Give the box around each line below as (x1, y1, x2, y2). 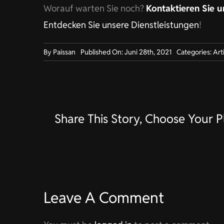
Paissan (52, 47, 75, 56)
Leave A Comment (43, 188, 164, 207)
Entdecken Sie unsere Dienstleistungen (43, 19, 199, 30)
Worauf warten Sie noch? (43, 2, 146, 14)
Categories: (176, 47, 213, 56)
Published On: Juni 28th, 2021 (80, 47, 171, 56)
